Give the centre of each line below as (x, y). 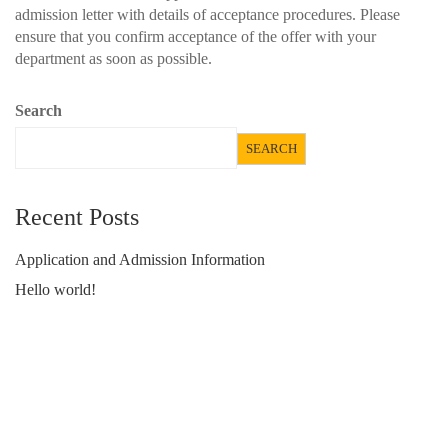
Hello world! (55, 289)
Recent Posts (77, 217)
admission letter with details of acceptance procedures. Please (207, 14)
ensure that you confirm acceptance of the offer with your (195, 36)
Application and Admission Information (140, 259)
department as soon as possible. (113, 58)
